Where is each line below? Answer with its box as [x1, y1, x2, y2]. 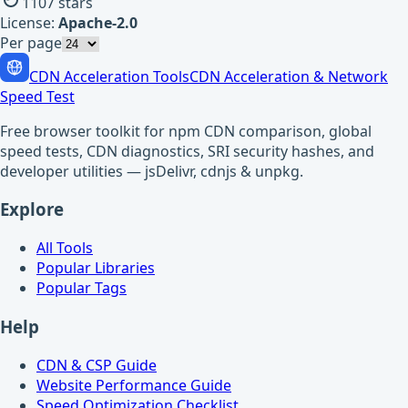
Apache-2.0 [58, 12, 138, 33]
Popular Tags [36, 278, 127, 299]
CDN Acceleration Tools [29, 66, 189, 87]
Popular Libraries [36, 258, 155, 279]
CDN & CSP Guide [36, 354, 157, 375]
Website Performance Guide [36, 374, 231, 395]
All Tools [36, 238, 93, 259]
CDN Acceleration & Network [189, 66, 388, 87]
